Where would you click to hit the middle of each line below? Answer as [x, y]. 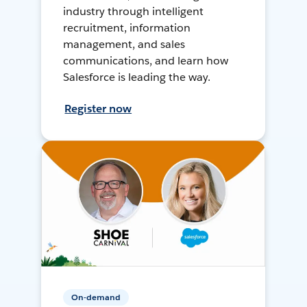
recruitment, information [127, 28]
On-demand [96, 297]
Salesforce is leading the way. [137, 77]
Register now [98, 109]
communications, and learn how [146, 61]
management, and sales [124, 45]
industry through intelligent [133, 12]
